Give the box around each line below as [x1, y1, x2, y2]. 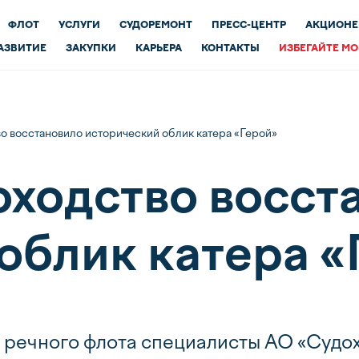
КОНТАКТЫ [201, 42, 260, 54]
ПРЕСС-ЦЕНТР [212, 18, 286, 30]
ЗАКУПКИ [66, 42, 116, 54]
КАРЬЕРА [135, 42, 182, 54]
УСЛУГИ [58, 18, 100, 30]
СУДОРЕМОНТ [119, 18, 192, 30]
